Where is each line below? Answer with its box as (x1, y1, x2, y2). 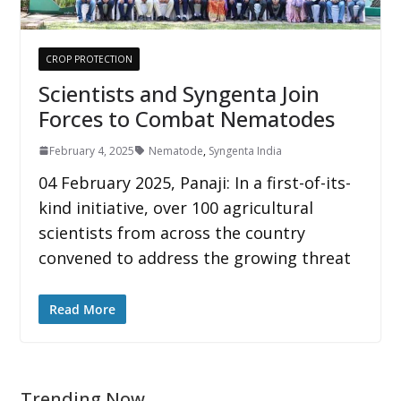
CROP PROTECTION (45, 52, 132, 65)
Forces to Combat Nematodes (38, 103, 335, 133)
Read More (48, 300, 115, 318)
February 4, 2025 (48, 142, 134, 158)
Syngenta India (208, 142, 282, 158)
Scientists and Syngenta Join (38, 78, 320, 108)
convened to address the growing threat (38, 246, 351, 269)
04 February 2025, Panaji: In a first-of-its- (38, 171, 351, 193)
